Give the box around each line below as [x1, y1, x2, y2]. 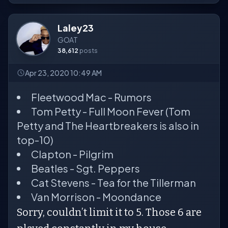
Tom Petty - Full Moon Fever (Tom [31, 105, 190, 118]
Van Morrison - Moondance [31, 190, 161, 203]
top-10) [17, 133, 53, 146]
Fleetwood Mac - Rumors [31, 91, 152, 103]
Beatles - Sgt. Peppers [31, 162, 140, 175]
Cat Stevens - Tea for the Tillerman [31, 176, 196, 189]
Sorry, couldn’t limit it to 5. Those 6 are [17, 206, 202, 218]
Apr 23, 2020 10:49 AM [25, 68, 102, 77]
